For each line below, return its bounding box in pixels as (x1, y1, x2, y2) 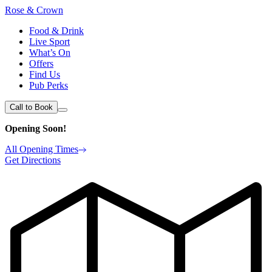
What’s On (29, 47, 70, 58)
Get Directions (5, 155, 61, 165)
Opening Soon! (5, 123, 66, 134)
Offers (29, 58, 53, 69)
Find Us (29, 69, 60, 80)
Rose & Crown (5, 5, 63, 15)
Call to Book (10, 103, 53, 112)
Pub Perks (29, 80, 68, 90)
